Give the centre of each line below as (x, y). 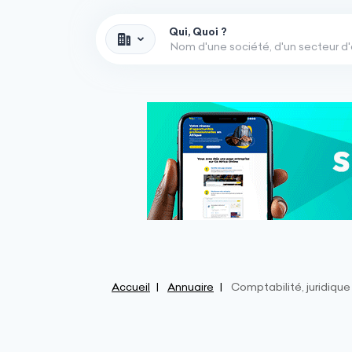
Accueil (131, 287)
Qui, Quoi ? (198, 31)
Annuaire (191, 287)
